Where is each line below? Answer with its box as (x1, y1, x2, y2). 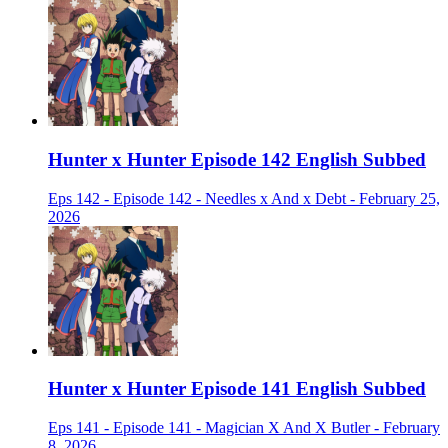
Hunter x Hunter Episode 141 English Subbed (48, 378, 426, 400)
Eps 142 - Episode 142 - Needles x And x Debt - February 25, (48, 189, 440, 207)
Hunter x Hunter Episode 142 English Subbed (48, 148, 426, 170)
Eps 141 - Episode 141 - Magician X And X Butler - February (48, 418, 440, 436)
